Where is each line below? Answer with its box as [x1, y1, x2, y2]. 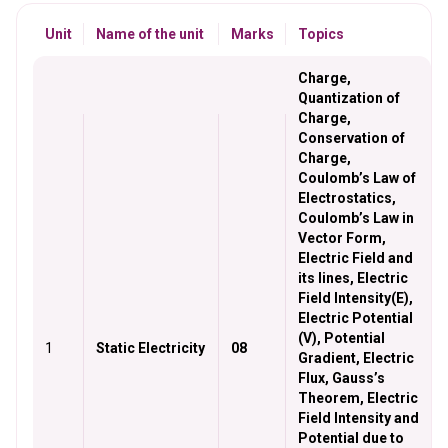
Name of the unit [96, 26, 204, 42]
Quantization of [298, 90, 400, 106]
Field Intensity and [298, 410, 419, 426]
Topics [298, 26, 344, 42]
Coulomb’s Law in [298, 210, 414, 226]
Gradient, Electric [298, 350, 414, 366]
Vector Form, [298, 230, 386, 246]
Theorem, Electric [298, 390, 418, 406]
